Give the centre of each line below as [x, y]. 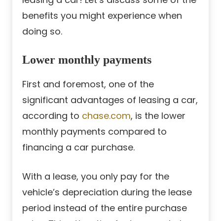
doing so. [42, 31]
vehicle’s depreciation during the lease [107, 192]
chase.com [106, 115]
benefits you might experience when [102, 15]
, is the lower [158, 115]
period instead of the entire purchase [105, 208]
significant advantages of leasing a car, [110, 100]
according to [52, 115]
